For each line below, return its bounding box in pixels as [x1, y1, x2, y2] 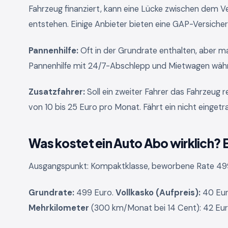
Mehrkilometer [28, 203, 89, 214]
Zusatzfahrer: [28, 87, 85, 98]
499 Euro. [74, 187, 116, 198]
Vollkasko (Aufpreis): [116, 187, 201, 198]
